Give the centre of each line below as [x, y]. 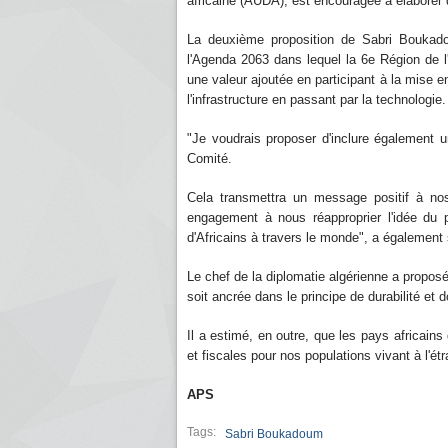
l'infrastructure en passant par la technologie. [316, 99]
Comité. [209, 158]
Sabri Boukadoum [274, 434]
